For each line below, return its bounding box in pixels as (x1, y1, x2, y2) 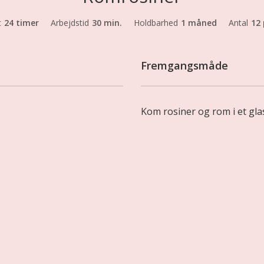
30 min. (92, 16, 122, 28)
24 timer (4, 16, 39, 28)
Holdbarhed (134, 16, 178, 28)
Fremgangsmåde (141, 58, 228, 72)
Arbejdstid (51, 16, 89, 28)
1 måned (181, 16, 217, 28)
